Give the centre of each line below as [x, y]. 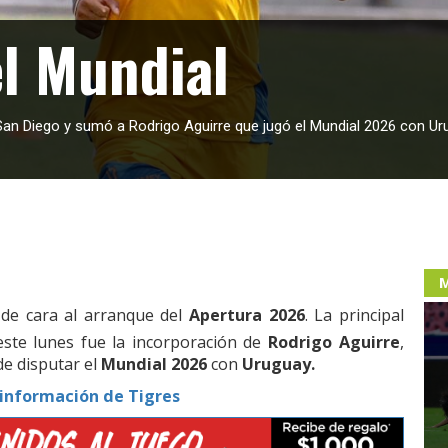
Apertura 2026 [246, 315]
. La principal [354, 315]
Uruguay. [278, 364]
